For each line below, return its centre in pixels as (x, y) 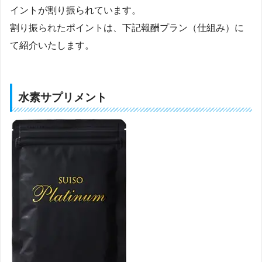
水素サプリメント (63, 98)
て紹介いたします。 (52, 46)
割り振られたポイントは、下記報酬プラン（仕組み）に (127, 28)
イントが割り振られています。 (75, 11)
